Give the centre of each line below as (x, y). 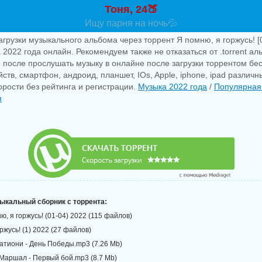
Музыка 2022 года (173, 87)
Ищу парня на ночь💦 (131, 23)
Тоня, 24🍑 (131, 9)
